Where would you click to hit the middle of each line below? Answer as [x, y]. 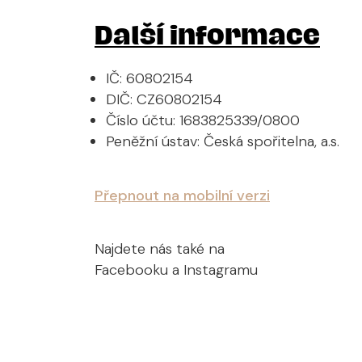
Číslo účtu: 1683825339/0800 [203, 120]
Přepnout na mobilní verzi [182, 196]
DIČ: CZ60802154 [164, 99]
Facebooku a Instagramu [176, 269]
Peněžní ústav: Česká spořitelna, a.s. [223, 141]
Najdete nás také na [160, 248]
